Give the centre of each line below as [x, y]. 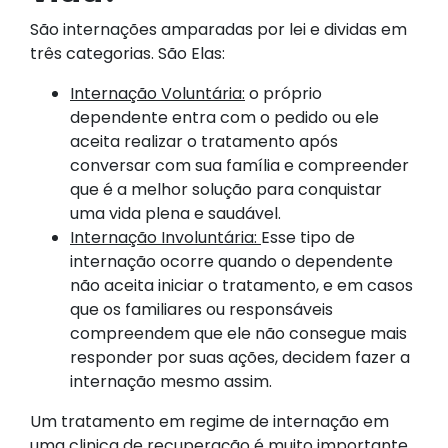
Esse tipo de [308, 237]
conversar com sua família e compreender [239, 165]
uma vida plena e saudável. [175, 213]
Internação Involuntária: [165, 237]
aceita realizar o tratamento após [204, 141]
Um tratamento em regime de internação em [209, 421]
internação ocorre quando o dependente [231, 261]
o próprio [283, 93]
